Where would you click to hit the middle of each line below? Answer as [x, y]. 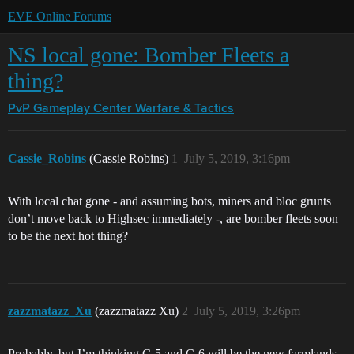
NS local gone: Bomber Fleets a [149, 55]
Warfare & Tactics [185, 109]
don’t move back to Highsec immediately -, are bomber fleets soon [173, 218]
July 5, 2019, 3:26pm [247, 311]
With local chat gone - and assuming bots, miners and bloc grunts [169, 201]
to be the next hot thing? [68, 236]
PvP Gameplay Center [70, 109]
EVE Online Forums [60, 16]
